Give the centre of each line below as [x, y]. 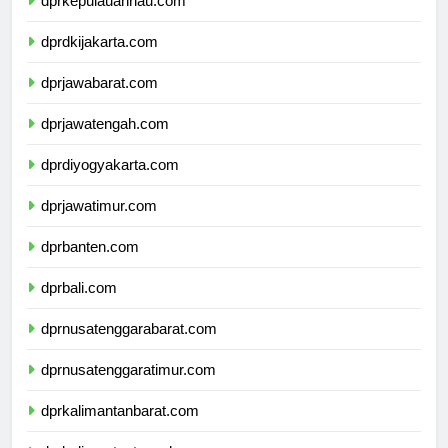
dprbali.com [79, 306]
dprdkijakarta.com [99, 60]
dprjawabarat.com [99, 101]
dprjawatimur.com [99, 224]
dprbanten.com [90, 265]
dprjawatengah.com [105, 142]
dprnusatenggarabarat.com [129, 347]
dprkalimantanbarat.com [120, 429]
